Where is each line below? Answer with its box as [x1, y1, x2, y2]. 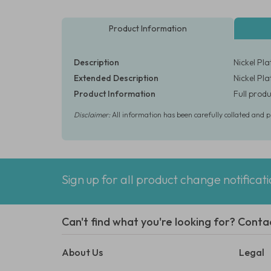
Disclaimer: [74, 110, 110, 119]
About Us [62, 246, 103, 258]
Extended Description [74, 73, 158, 83]
